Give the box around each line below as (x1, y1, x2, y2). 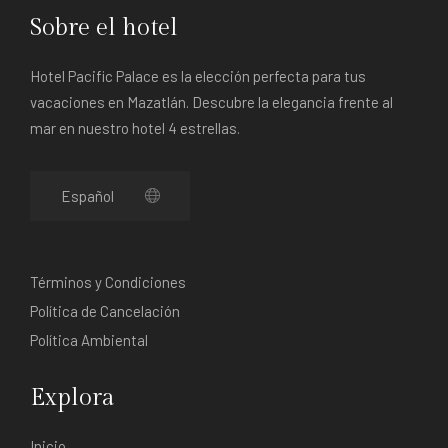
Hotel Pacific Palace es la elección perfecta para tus (30, 66, 366, 85)
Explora (30, 383, 115, 412)
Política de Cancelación (30, 301, 180, 320)
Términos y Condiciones (30, 272, 186, 291)
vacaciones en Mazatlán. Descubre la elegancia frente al (30, 92, 393, 111)
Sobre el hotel (30, 13, 178, 42)
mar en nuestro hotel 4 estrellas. (30, 118, 240, 137)
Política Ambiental (30, 330, 148, 349)
